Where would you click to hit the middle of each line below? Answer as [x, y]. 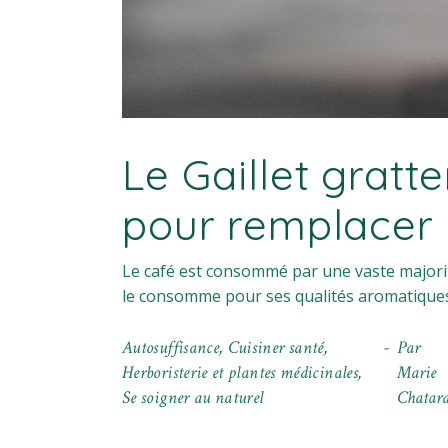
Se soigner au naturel [193, 398]
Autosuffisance [171, 348]
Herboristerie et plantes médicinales [240, 373]
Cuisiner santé [275, 348]
